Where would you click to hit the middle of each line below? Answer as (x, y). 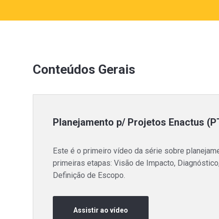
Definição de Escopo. (89, 175)
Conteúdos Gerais (84, 69)
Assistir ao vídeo (101, 210)
